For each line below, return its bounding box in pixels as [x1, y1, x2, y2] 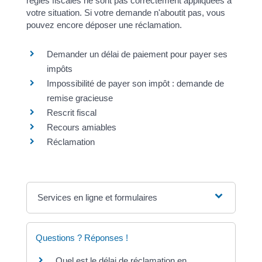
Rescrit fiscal [46, 107, 96, 118]
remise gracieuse [46, 92, 113, 103]
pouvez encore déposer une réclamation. [26, 20, 182, 30]
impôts [46, 63, 75, 74]
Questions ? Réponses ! [35, 232, 128, 243]
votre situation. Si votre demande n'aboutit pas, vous [26, 8, 225, 18]
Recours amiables [46, 122, 116, 132]
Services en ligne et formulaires [37, 192, 158, 202]
